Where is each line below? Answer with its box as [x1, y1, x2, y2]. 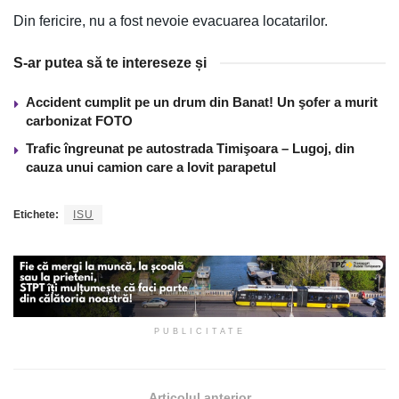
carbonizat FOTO [26, 112, 133, 128]
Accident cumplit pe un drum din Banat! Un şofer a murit [26, 94, 378, 110]
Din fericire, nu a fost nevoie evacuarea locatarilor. [13, 12, 328, 28]
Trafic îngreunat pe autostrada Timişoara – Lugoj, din [26, 140, 354, 156]
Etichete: [13, 208, 59, 221]
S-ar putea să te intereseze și [13, 54, 207, 70]
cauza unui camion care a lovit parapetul [26, 159, 276, 175]
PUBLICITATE [153, 327, 246, 337]
